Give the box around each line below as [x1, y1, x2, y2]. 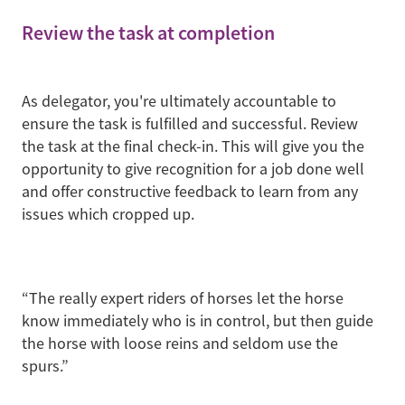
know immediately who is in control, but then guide [22, 310, 373, 331]
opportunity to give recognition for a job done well [22, 158, 364, 179]
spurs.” [22, 355, 69, 376]
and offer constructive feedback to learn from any [22, 181, 358, 202]
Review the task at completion [22, 19, 275, 46]
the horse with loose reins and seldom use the [22, 333, 338, 353]
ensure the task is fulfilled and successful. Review [22, 113, 358, 134]
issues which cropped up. [22, 203, 194, 224]
